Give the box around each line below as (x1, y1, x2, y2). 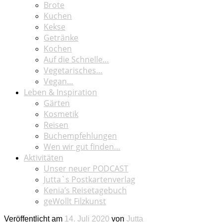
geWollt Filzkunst (44, 195, 106, 207)
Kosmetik (44, 108, 78, 119)
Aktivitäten (24, 152, 63, 163)
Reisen (44, 119, 68, 130)
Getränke (44, 32, 78, 43)
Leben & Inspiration (24, 86, 97, 98)
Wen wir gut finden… (44, 141, 120, 152)
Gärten (44, 97, 70, 109)
